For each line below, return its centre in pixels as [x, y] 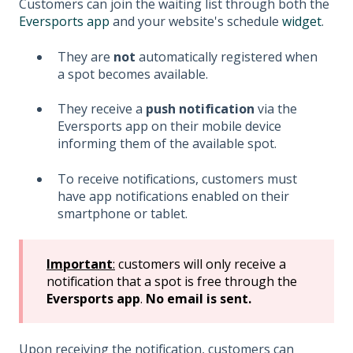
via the [276, 109]
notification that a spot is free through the [172, 282]
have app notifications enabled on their [173, 196]
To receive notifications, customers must [177, 178]
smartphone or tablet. [123, 213]
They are [85, 56]
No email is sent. [200, 299]
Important [80, 264]
